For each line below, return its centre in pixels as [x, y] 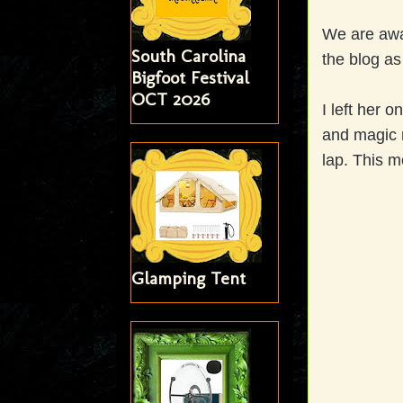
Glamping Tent [188, 278]
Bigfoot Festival [190, 78]
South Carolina [188, 56]
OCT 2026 [170, 99]
